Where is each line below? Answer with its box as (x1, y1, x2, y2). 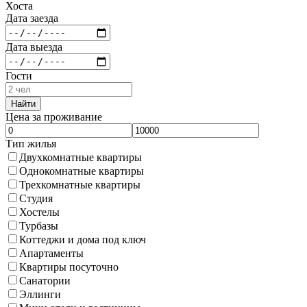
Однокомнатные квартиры (19, 164, 144, 177)
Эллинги (19, 288, 61, 300)
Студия (19, 192, 53, 204)
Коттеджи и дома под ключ (19, 233, 146, 245)
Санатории (19, 274, 71, 286)
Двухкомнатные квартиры (19, 151, 142, 163)
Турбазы (19, 219, 58, 232)
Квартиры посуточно (19, 260, 119, 273)
